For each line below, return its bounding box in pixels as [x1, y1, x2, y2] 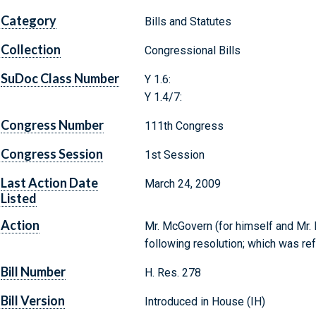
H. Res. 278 [144, 266, 201, 280]
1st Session [144, 148, 205, 162]
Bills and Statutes [144, 15, 231, 29]
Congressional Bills [144, 44, 241, 58]
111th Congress [144, 119, 224, 133]
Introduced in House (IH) [144, 295, 265, 309]
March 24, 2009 [144, 177, 221, 191]
